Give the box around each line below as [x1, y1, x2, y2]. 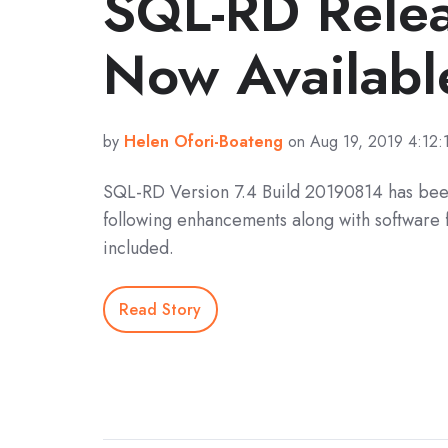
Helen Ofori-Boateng [124, 130, 283, 154]
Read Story [119, 297, 202, 321]
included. [103, 235, 174, 262]
